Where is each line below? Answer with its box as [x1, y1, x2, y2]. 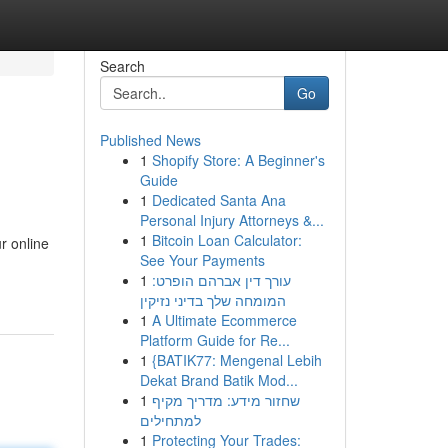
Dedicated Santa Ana [151, 190, 286, 210]
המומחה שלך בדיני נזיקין [139, 290, 286, 310]
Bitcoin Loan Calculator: [151, 230, 302, 250]
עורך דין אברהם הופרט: [151, 270, 291, 290]
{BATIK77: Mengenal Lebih [151, 350, 322, 370]
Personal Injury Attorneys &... [139, 210, 324, 230]
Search [99, 56, 145, 76]
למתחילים [139, 410, 201, 430]
